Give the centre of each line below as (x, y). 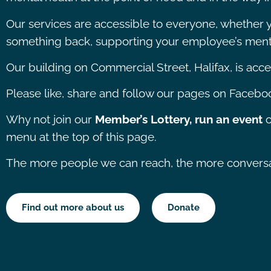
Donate (184, 207)
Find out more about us (73, 207)
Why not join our (49, 119)
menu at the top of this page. (81, 137)
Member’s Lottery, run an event (177, 119)
